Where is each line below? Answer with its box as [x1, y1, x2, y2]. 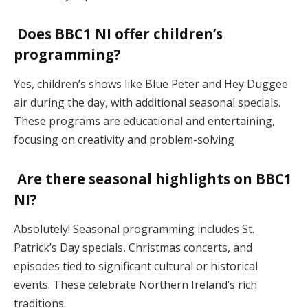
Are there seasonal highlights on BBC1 [14, 168, 292, 188]
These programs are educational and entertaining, [14, 113, 275, 129]
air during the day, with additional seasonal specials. [14, 94, 280, 110]
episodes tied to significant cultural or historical [14, 258, 258, 274]
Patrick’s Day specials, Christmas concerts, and [14, 240, 252, 256]
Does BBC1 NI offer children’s [14, 23, 223, 43]
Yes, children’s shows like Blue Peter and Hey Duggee [14, 76, 288, 91]
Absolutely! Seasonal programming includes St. [14, 221, 254, 237]
